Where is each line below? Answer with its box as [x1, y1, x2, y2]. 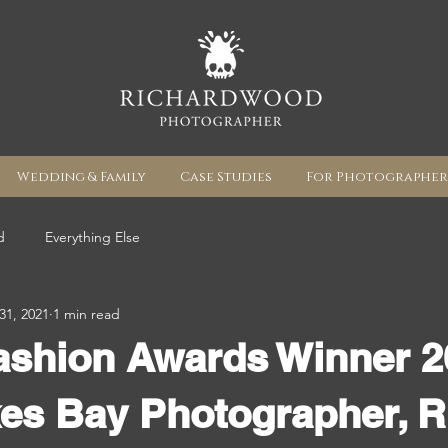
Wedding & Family [16, 168, 146, 186]
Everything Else [45, 227, 140, 246]
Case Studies [179, 168, 272, 186]
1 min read [53, 304, 120, 323]
